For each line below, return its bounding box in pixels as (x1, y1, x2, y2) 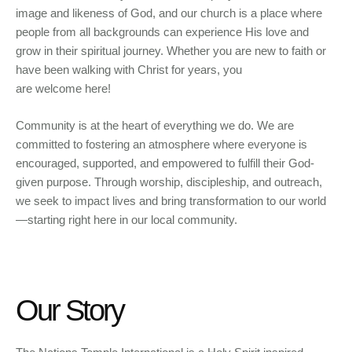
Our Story (16, 294, 123, 328)
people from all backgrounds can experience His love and (16, 25, 309, 39)
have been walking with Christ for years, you (16, 63, 242, 77)
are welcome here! (16, 82, 111, 96)
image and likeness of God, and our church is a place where (16, 6, 322, 20)
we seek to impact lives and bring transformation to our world (16, 193, 326, 207)
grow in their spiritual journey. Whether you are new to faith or (16, 44, 326, 58)
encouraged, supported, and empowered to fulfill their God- (16, 156, 314, 170)
